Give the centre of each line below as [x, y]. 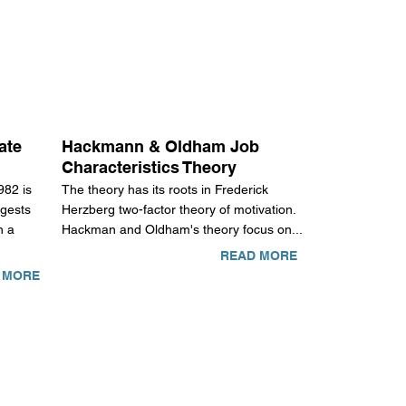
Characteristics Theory [150, 168]
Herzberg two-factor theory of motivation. [179, 210]
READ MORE [258, 256]
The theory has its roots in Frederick [165, 190]
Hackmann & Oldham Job [161, 147]
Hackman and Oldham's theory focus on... [183, 230]
